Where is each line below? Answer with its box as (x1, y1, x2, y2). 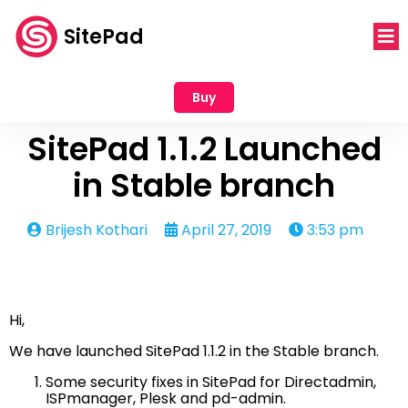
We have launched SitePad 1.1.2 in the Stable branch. (9, 341, 379, 362)
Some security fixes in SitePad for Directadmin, (46, 372, 376, 393)
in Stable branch (73, 163, 335, 208)
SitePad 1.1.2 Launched (26, 127, 382, 171)
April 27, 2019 (181, 219, 271, 240)
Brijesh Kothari (46, 219, 148, 240)
